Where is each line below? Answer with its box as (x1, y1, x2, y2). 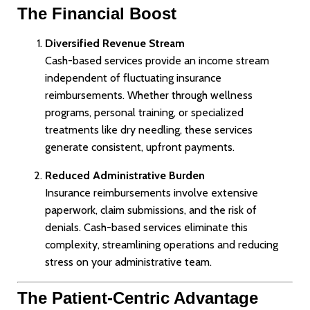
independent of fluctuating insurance (45, 71, 221, 85)
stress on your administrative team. (45, 255, 212, 269)
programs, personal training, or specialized (45, 106, 244, 120)
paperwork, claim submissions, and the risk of (45, 203, 257, 217)
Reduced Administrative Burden (45, 169, 205, 183)
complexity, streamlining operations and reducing (45, 238, 278, 252)
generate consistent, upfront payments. (45, 140, 235, 154)
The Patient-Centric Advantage (17, 289, 258, 308)
